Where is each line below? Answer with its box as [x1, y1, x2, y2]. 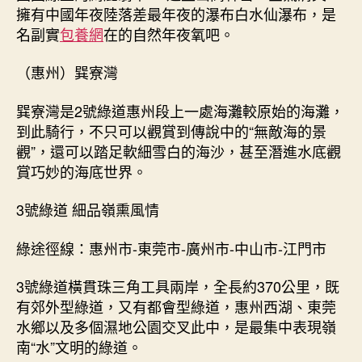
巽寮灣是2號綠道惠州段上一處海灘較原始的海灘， [16, 99, 344, 121]
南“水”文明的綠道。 [16, 336, 142, 357]
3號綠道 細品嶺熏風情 [16, 199, 159, 220]
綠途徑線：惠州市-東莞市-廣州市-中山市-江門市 [16, 237, 326, 259]
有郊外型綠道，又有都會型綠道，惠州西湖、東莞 [16, 296, 336, 317]
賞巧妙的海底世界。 [16, 160, 147, 182]
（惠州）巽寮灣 [16, 61, 118, 82]
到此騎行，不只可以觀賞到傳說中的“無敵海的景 [16, 120, 326, 141]
